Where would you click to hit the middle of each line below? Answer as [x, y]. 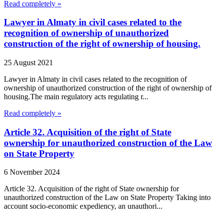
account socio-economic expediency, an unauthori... [83, 206]
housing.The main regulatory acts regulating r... [76, 96]
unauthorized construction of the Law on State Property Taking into [107, 198]
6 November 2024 [32, 172]
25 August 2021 [28, 62]
